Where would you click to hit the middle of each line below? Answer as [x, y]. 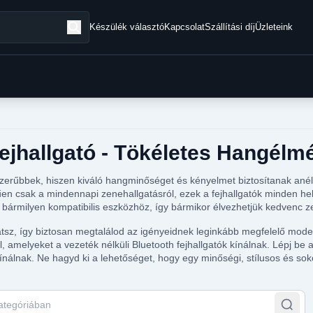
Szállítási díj [230, 27]
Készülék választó [127, 27]
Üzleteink [274, 27]
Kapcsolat [185, 27]
